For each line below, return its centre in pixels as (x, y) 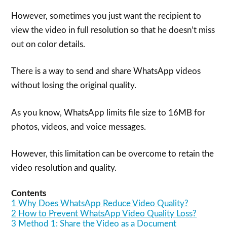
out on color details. (48, 44)
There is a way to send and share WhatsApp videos (106, 71)
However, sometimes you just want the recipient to (106, 16)
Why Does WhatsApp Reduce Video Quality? (104, 203)
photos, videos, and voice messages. (79, 127)
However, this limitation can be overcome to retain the (113, 154)
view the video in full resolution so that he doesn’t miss (113, 30)
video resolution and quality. (64, 168)
